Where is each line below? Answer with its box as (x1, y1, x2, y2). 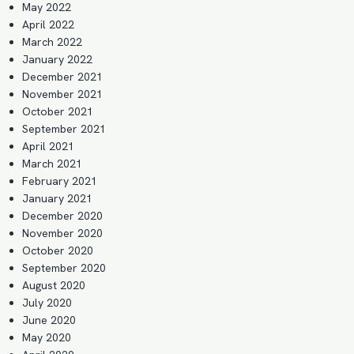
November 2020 (22, 226, 103, 240)
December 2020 (22, 209, 103, 223)
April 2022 (22, 17, 74, 32)
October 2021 (22, 104, 93, 119)
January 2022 (22, 52, 92, 66)
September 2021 (22, 122, 106, 136)
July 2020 (22, 296, 72, 310)
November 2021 (22, 87, 103, 101)
